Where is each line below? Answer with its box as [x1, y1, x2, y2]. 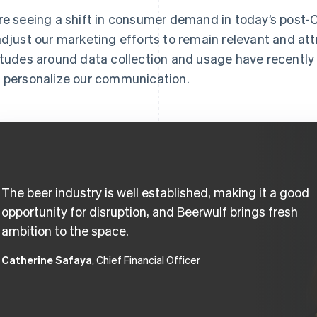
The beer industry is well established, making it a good [1, 183, 309, 200]
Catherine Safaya [1, 252, 92, 267]
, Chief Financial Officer [92, 252, 200, 267]
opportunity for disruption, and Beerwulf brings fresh [1, 202, 298, 219]
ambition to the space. [1, 221, 129, 238]
